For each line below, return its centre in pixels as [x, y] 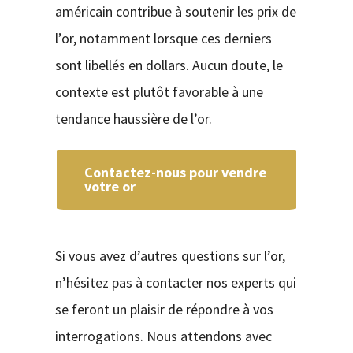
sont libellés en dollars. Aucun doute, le [169, 65]
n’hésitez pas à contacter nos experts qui [175, 282]
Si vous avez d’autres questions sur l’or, [170, 255]
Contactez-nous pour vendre [175, 172]
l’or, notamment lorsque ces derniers [163, 38]
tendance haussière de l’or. [133, 118]
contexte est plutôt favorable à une [159, 91]
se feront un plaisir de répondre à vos [164, 309]
